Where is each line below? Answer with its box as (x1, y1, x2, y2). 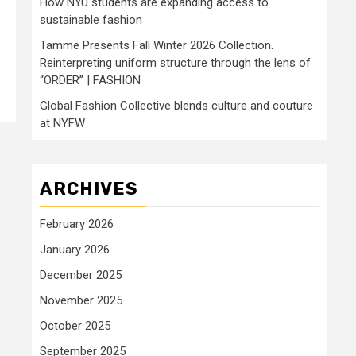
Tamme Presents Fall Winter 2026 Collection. (40, 38, 273, 52)
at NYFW (40, 116, 85, 130)
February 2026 (40, 217, 114, 231)
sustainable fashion (40, 13, 142, 27)
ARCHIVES (40, 178, 138, 199)
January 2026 (40, 242, 110, 257)
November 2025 (40, 293, 122, 308)
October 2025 (40, 319, 110, 333)
